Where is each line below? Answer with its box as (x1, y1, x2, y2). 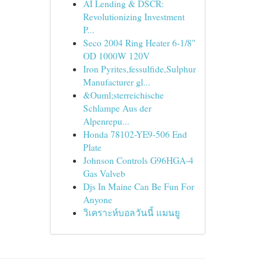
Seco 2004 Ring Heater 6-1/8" (83, 37, 195, 49)
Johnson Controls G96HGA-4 (83, 154, 194, 166)
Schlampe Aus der (83, 102, 151, 114)
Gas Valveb (83, 167, 125, 179)
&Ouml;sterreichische (83, 89, 164, 101)
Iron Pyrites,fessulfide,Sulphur (83, 63, 196, 75)
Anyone (83, 194, 112, 205)
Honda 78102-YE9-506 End (83, 128, 187, 140)
